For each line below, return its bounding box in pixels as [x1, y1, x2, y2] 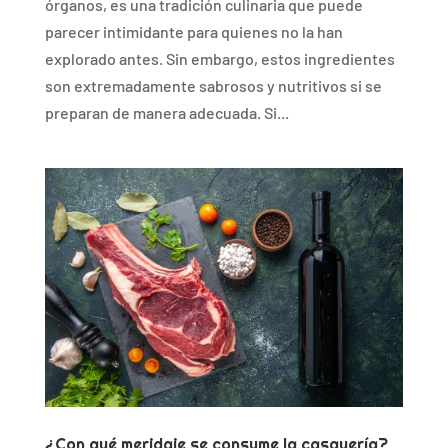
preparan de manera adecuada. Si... [44, 103, 289, 123]
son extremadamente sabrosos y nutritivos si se [44, 76, 382, 96]
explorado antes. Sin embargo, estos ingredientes [44, 49, 395, 69]
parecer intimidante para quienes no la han [44, 22, 343, 42]
